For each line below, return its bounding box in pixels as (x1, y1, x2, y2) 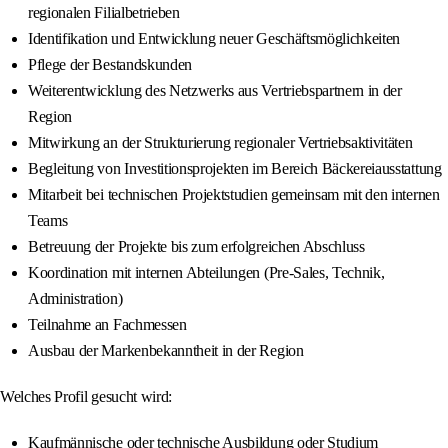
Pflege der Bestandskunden (28, 56, 192, 74)
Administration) (28, 290, 123, 308)
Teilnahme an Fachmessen (28, 316, 187, 334)
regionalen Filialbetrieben (28, 4, 180, 22)
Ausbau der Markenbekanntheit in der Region (28, 342, 304, 360)
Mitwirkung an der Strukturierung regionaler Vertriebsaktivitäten (28, 134, 413, 152)
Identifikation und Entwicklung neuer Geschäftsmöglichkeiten (28, 30, 401, 48)
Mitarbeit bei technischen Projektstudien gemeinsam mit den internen (28, 186, 440, 204)
